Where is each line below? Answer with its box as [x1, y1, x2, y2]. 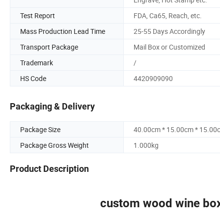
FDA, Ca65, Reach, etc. [134, 10, 202, 20]
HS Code [20, 73, 46, 83]
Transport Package [20, 42, 78, 52]
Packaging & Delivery [10, 101, 95, 112]
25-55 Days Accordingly [134, 26, 205, 36]
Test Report [20, 10, 55, 20]
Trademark [20, 57, 53, 67]
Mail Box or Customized [134, 42, 205, 52]
